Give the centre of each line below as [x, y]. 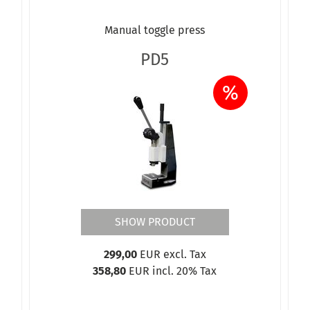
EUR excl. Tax [171, 254]
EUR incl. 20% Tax [172, 271]
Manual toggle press [155, 30]
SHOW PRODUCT [155, 221]
